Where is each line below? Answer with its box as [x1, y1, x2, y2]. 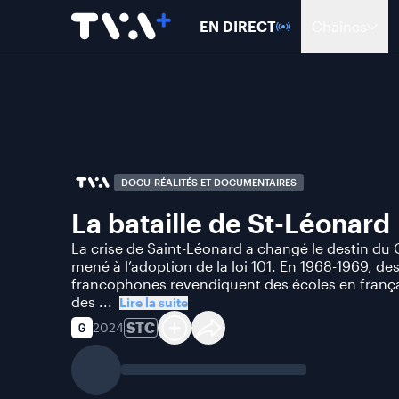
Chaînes [312, 17, 367, 35]
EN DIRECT [199, 17, 276, 35]
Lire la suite [119, 295, 188, 310]
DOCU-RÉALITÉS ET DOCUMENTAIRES [121, 176, 297, 188]
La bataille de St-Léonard [71, 208, 390, 239]
